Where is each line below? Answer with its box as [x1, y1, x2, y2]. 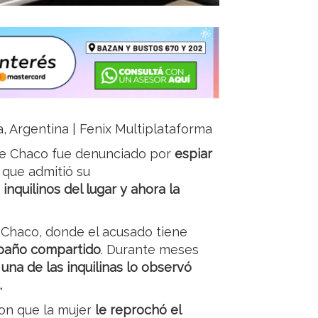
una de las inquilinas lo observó [1, 260, 192, 275]
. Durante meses [101, 242, 199, 258]
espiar [175, 146, 212, 162]
